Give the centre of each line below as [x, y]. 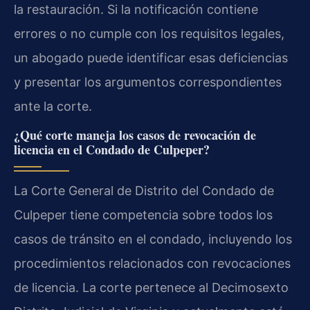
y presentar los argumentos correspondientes [148, 82]
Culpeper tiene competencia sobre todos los [143, 215]
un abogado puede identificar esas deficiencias [151, 57]
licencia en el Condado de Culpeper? [112, 150]
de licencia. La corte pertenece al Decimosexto [151, 288]
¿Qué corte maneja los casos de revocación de [135, 135]
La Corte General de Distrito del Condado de [144, 191]
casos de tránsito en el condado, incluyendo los [153, 239]
